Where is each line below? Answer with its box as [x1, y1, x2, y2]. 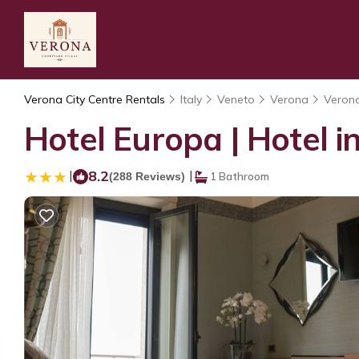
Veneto [217, 92, 255, 107]
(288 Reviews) [109, 170, 185, 184]
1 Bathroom [208, 170, 269, 184]
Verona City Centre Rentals [24, 92, 168, 107]
